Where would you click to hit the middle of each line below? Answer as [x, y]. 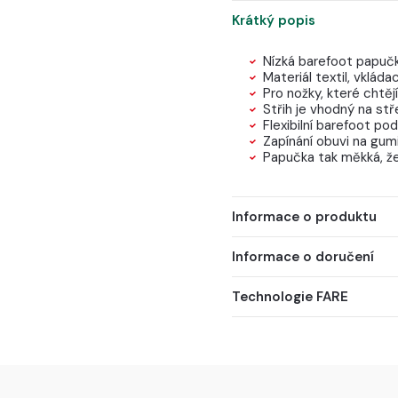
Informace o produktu [304, 216]
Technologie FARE [290, 296]
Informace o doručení [302, 256]
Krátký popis [273, 20]
